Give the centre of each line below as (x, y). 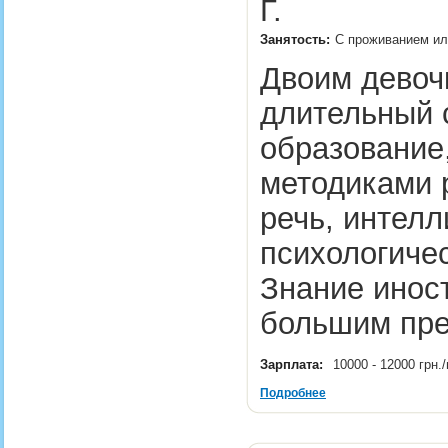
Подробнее (293, 393)
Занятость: (295, 39)
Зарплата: (291, 364)
